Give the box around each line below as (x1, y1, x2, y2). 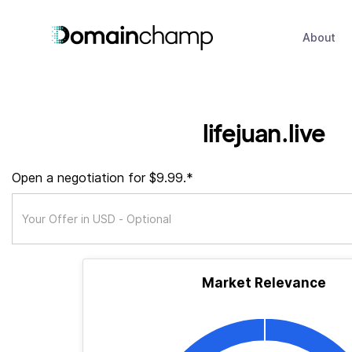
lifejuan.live (202, 117, 326, 148)
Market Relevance (202, 275, 326, 291)
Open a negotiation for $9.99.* (12, 170, 193, 185)
